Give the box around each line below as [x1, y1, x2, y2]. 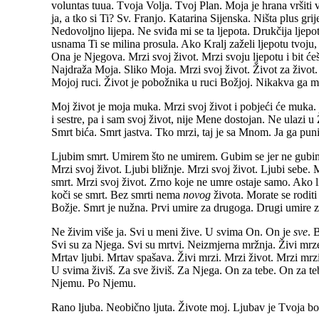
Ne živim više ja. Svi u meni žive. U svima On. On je [51, 225, 293, 238]
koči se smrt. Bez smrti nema [51, 188, 183, 201]
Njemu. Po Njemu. [51, 276, 136, 289]
